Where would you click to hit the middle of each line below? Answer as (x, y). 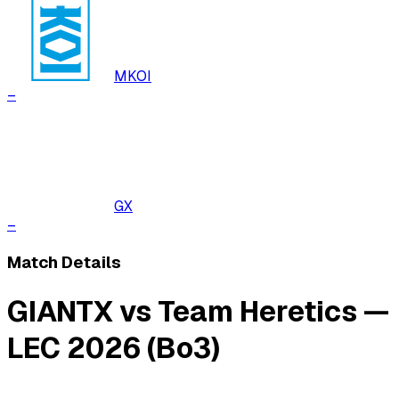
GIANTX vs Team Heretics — (198, 311)
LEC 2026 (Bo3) (114, 347)
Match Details (64, 263)
